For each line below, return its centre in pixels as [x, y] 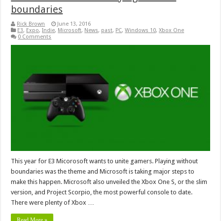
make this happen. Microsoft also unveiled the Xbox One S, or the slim [109, 182]
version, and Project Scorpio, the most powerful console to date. [102, 192]
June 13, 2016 [74, 24]
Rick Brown [31, 24]
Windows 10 [141, 30]
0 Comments [35, 37]
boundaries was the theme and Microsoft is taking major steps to [103, 171]
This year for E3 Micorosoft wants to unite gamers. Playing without [105, 161]
